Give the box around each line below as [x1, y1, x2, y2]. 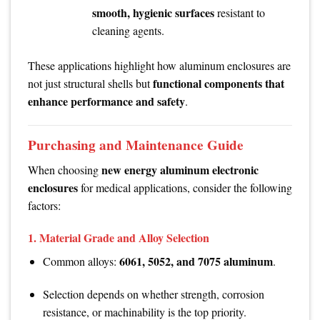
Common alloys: [42, 254, 119, 269]
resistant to [214, 5, 265, 21]
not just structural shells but [28, 76, 153, 91]
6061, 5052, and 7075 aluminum [119, 253, 273, 270]
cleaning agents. [91, 23, 164, 39]
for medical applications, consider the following [78, 179, 292, 195]
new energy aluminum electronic [101, 161, 259, 178]
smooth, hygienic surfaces [91, 4, 214, 21]
